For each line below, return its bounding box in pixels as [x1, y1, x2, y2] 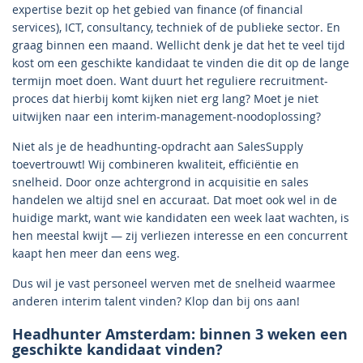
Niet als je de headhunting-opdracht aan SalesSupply [12, 138, 303, 154]
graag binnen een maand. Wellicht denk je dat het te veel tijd [12, 36, 345, 53]
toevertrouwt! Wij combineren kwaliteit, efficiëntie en [12, 156, 299, 172]
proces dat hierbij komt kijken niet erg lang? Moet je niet [12, 90, 318, 106]
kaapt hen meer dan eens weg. [12, 245, 180, 261]
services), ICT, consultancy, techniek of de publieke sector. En [12, 19, 340, 35]
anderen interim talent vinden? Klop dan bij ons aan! [12, 293, 300, 309]
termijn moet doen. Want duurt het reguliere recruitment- [12, 72, 328, 88]
